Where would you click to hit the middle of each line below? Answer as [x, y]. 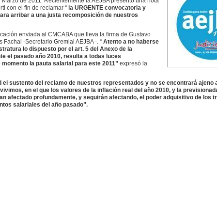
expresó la [133, 63]
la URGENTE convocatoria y [107, 8]
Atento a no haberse [131, 42]
